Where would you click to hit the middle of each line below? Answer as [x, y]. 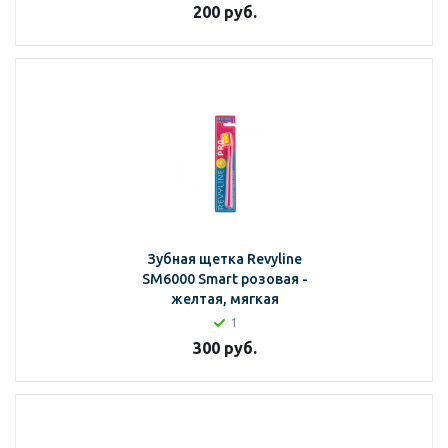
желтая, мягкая [224, 299]
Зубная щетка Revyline [224, 259]
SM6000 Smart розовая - [224, 279]
